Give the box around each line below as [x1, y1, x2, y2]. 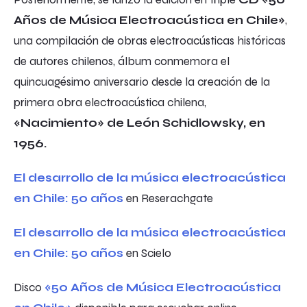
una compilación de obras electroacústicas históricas [14, 34, 286, 48]
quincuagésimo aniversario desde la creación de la [14, 75, 270, 89]
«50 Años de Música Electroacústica [45, 280, 281, 295]
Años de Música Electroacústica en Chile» [14, 13, 285, 27]
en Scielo [123, 246, 171, 260]
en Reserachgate [123, 191, 213, 206]
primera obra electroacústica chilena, [14, 95, 206, 110]
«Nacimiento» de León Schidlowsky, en [14, 116, 265, 130]
